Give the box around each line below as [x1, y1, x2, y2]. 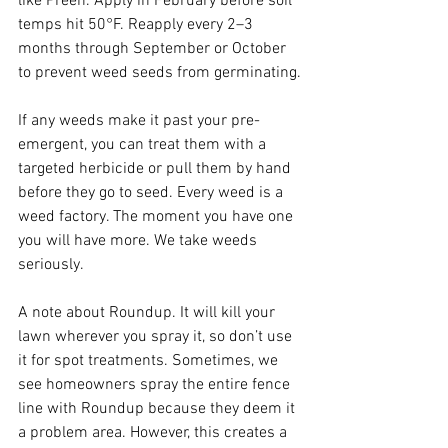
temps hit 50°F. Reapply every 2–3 [18, 15, 257, 36]
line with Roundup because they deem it [18, 399, 299, 420]
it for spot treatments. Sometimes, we [18, 351, 282, 372]
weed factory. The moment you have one [18, 207, 297, 228]
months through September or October [18, 39, 290, 60]
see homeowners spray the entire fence [18, 375, 294, 396]
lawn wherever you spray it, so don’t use [18, 327, 296, 348]
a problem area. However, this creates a [18, 423, 291, 444]
